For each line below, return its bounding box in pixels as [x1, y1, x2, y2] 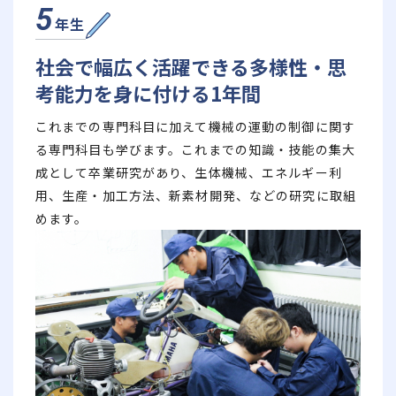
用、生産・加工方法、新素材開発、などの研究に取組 [35, 186, 356, 204]
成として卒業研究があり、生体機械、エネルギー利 [35, 163, 342, 181]
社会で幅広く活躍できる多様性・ [35, 51, 327, 80]
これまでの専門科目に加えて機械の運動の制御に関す [35, 117, 355, 135]
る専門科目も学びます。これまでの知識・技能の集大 [35, 140, 355, 158]
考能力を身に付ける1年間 [35, 78, 261, 107]
